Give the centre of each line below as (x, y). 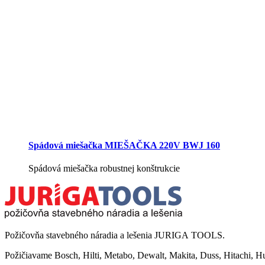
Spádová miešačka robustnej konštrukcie (104, 169)
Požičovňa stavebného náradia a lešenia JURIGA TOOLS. (115, 235)
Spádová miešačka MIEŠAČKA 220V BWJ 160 (124, 145)
